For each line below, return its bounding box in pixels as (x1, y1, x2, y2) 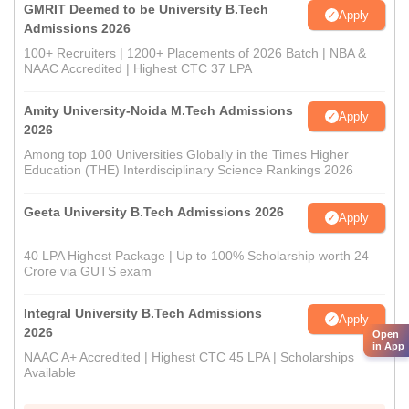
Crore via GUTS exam (24, 264, 152, 279)
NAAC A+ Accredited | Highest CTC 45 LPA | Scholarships (24, 350, 354, 365)
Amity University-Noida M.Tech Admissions (24, 103, 293, 119)
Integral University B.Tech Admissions (24, 306, 262, 321)
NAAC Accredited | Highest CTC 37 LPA (24, 61, 252, 77)
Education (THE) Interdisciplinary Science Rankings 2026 (24, 163, 353, 178)
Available (24, 365, 76, 381)
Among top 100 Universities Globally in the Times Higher (24, 147, 349, 163)
